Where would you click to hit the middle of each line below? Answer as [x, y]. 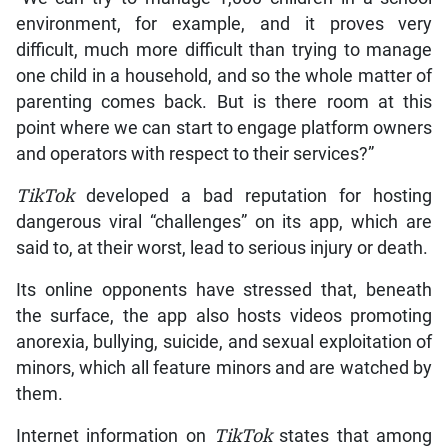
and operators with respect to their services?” [194, 154]
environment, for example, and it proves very [224, 24]
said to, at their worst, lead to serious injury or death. [221, 248]
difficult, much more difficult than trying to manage [224, 50]
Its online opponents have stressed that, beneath [224, 290]
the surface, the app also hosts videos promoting [224, 316]
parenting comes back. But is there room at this [224, 102]
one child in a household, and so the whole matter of [224, 76]
